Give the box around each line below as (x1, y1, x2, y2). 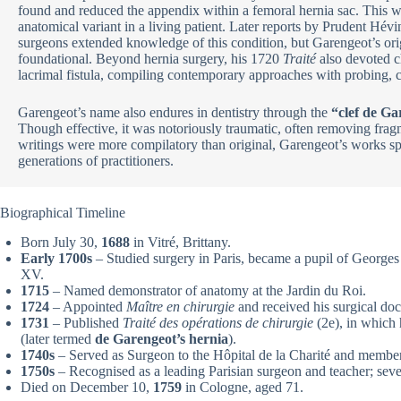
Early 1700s (21, 250, 92, 266)
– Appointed (49, 298, 126, 314)
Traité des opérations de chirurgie (123, 314, 313, 330)
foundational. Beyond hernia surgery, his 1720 (18, 51, 283, 67)
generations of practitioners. (18, 153, 174, 169)
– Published (49, 314, 123, 330)
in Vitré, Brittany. (130, 234, 231, 250)
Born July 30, (21, 234, 101, 250)
